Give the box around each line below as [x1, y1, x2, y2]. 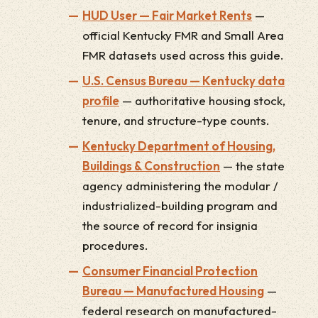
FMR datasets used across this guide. [82, 48, 284, 62]
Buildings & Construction [82, 158, 220, 173]
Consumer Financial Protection [82, 263, 258, 278]
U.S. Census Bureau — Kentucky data [82, 73, 285, 88]
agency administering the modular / [82, 178, 278, 193]
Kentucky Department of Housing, [82, 138, 275, 153]
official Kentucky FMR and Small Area [82, 28, 284, 43]
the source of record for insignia [82, 218, 258, 233]
